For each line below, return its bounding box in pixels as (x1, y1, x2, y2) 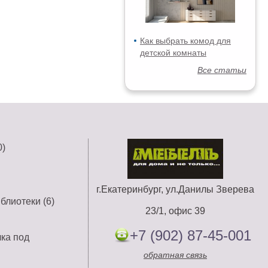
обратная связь (144, 250, 207, 260)
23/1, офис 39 (145, 206, 205, 216)
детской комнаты (140, 48, 206, 57)
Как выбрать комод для (140, 36, 231, 45)
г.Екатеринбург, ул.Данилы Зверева (96, 184, 254, 194)
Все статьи (197, 65, 246, 75)
